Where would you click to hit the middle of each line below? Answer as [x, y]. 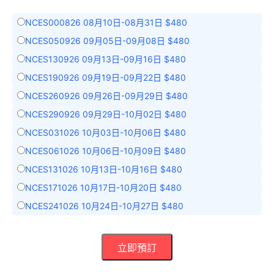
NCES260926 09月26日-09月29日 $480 [106, 96]
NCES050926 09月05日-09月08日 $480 [107, 41]
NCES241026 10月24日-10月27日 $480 [104, 206]
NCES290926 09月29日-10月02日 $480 [106, 114]
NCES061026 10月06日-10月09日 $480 [106, 151]
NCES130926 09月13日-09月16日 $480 [106, 59]
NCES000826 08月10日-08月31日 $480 [106, 23]
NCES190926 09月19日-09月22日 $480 [106, 78]
